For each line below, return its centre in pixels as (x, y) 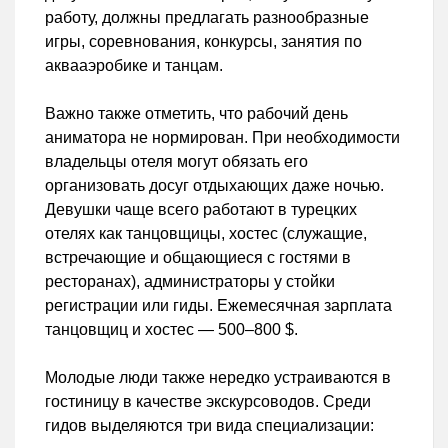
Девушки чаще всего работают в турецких (201, 210)
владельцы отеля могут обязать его (176, 162)
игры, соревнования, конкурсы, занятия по (203, 42)
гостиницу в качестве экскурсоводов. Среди (208, 402)
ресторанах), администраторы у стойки (190, 282)
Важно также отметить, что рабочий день (196, 114)
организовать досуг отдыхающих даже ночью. (214, 186)
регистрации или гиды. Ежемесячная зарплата (218, 306)
